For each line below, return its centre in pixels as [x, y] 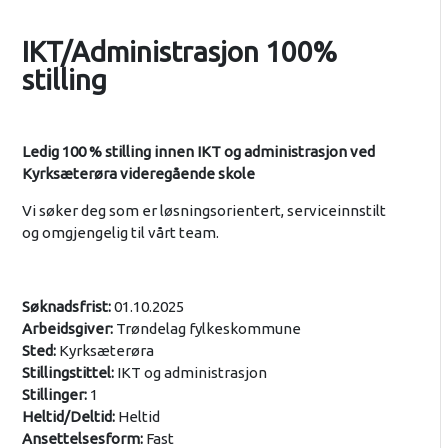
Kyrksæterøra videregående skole [138, 173]
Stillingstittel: [67, 372]
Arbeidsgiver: [67, 328]
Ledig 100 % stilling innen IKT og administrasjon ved [198, 151]
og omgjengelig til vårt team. [120, 232]
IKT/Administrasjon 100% [179, 51]
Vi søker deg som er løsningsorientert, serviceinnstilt [203, 210]
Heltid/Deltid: [68, 416]
